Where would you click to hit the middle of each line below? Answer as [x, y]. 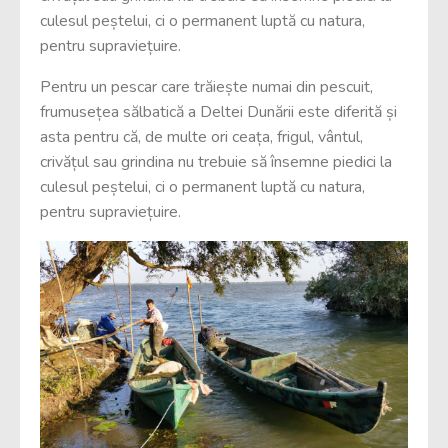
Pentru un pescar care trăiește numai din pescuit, [206, 87]
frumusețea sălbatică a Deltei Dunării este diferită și [218, 112]
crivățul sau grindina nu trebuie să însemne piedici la [216, 162]
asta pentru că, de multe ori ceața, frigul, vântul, [201, 137]
